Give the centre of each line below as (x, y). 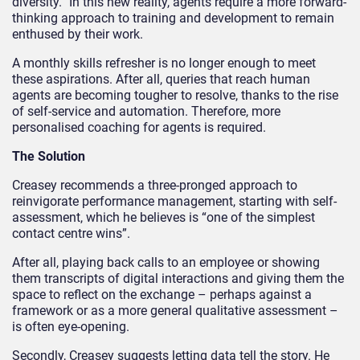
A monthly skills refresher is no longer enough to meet (164, 63)
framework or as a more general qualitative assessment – (175, 311)
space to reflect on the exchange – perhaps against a (162, 295)
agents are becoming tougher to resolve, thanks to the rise (175, 96)
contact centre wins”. (71, 234)
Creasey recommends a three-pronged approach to (155, 186)
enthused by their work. (78, 35)
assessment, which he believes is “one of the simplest (164, 218)
